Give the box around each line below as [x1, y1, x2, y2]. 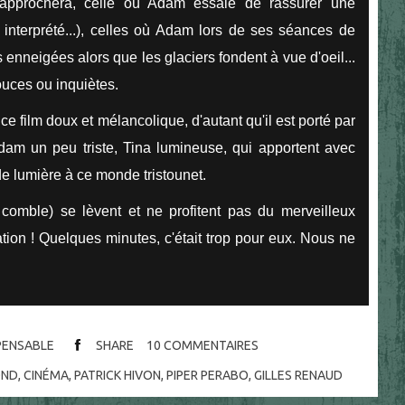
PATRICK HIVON [74, 368, 162, 383]
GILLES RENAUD [254, 368, 344, 383]
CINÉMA [24, 368, 70, 383]
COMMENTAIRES [163, 338, 259, 353]
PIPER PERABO [166, 368, 250, 383]
